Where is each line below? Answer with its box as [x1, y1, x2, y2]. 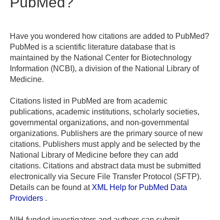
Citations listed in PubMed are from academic [10, 96, 167, 105]
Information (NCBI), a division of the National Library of [10, 64, 199, 73]
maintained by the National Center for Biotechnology [10, 53, 192, 62]
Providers [10, 193, 43, 202]
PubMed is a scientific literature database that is [10, 42, 175, 51]
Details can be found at [10, 183, 92, 192]
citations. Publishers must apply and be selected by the [10, 139, 200, 148]
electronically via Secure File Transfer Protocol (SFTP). [10, 172, 201, 181]
